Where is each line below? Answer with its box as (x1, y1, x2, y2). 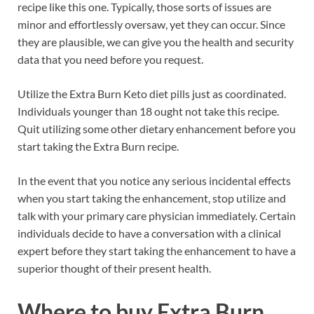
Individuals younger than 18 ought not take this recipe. (18, 104, 279, 118)
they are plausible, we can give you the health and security (18, 35, 294, 49)
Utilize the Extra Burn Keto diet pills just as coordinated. (18, 87, 286, 101)
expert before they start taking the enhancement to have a (18, 244, 296, 258)
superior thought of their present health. (18, 261, 211, 275)
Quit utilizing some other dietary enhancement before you (18, 122, 296, 136)
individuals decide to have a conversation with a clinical (18, 226, 281, 240)
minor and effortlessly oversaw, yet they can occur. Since (18, 18, 285, 32)
